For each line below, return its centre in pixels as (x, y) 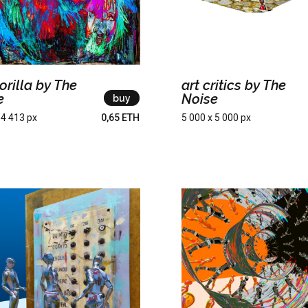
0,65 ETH (120, 118)
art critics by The (233, 86)
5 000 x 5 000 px (216, 118)
